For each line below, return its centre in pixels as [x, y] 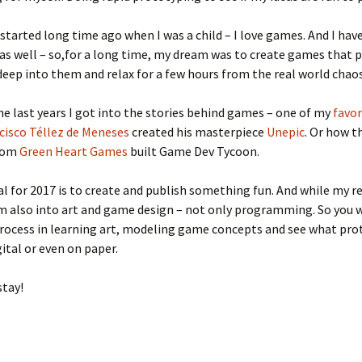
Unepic [286, 132]
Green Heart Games [74, 151]
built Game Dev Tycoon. [194, 151]
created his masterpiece [198, 132]
